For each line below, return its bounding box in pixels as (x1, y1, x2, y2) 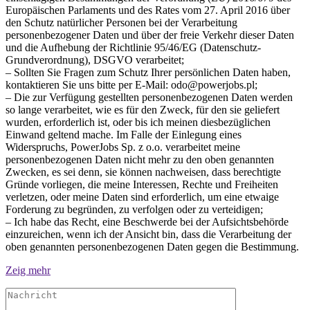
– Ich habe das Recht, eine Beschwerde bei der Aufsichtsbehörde (6, 215, 289, 228)
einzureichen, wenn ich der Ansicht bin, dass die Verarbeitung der (6, 228, 291, 240)
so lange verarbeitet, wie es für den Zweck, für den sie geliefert (6, 103, 280, 116)
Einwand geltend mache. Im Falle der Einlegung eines (6, 128, 241, 140)
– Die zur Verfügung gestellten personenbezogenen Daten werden (6, 91, 293, 103)
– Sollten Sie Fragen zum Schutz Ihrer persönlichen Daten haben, (6, 66, 291, 78)
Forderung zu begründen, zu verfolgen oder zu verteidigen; (6, 203, 263, 215)
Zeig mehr (6, 264, 51, 276)
